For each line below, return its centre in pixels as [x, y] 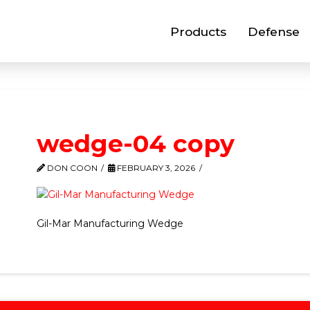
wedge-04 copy [135, 144]
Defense [273, 31]
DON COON [71, 168]
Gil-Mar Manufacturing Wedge [110, 223]
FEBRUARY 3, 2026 [155, 168]
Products [198, 31]
